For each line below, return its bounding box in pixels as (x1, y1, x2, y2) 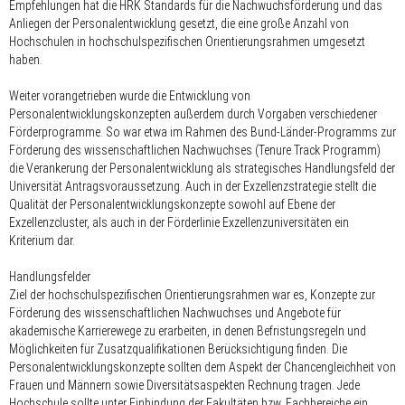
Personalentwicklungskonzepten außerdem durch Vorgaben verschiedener (9, 106, 377, 121)
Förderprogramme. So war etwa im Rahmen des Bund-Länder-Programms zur (9, 124, 396, 139)
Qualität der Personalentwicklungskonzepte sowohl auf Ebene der (9, 196, 335, 212)
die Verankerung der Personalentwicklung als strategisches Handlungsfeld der (9, 160, 395, 175)
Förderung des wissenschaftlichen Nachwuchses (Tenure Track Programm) (9, 142, 381, 157)
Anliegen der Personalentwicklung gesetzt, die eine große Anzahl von (9, 15, 349, 31)
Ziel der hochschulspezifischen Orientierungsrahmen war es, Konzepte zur (9, 287, 375, 302)
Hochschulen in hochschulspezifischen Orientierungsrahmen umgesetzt (9, 33, 365, 49)
